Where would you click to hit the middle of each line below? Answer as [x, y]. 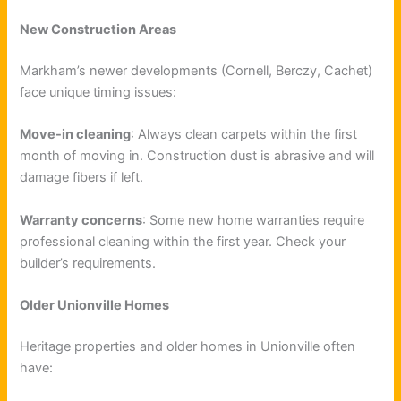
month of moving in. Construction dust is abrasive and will [197, 156]
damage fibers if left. [82, 178]
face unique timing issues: [98, 92]
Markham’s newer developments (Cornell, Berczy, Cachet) [196, 70]
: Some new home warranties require [254, 220]
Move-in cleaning [76, 135]
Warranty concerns [81, 220]
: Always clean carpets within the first [244, 135]
